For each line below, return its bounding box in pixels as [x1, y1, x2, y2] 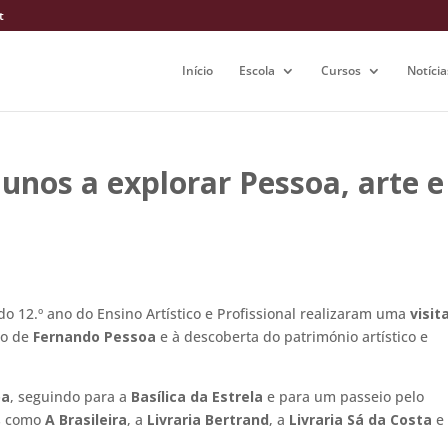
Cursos [321, 62, 361, 79]
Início [182, 62, 213, 79]
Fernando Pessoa [33, 326, 156, 346]
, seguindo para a [10, 386, 131, 406]
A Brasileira [45, 409, 127, 429]
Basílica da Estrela [131, 386, 263, 406]
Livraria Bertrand [147, 409, 269, 429]
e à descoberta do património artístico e [156, 326, 428, 346]
